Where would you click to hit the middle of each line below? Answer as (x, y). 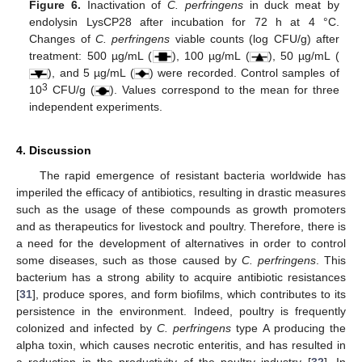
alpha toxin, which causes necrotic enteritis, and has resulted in (181, 345)
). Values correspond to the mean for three (225, 89)
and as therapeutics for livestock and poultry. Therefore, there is (181, 226)
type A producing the (289, 328)
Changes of (62, 38)
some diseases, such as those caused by (129, 260)
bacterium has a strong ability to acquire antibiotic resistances (181, 277)
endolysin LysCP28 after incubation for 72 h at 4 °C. (184, 21)
